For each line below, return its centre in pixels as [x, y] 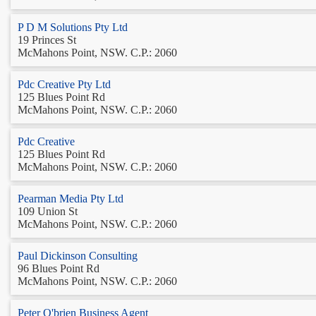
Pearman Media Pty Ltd [71, 198]
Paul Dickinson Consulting [78, 255]
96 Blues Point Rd [59, 268]
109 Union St [48, 211]
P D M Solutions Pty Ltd [73, 27]
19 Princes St [47, 39]
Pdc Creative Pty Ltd [64, 84]
